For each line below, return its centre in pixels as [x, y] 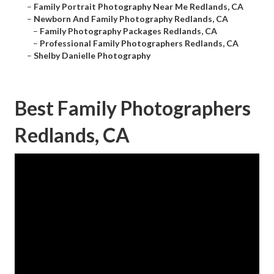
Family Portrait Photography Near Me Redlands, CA [139, 7]
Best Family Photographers [133, 108]
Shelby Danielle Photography [92, 56]
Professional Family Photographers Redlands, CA [139, 43]
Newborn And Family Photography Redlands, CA [131, 19]
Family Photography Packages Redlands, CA [128, 31]
